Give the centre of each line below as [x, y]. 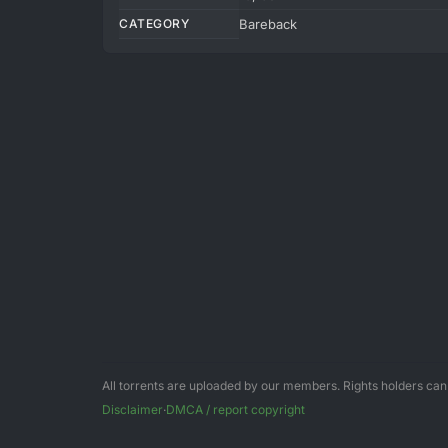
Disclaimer [132, 409]
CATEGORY [154, 23]
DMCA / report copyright [235, 409]
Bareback [268, 24]
